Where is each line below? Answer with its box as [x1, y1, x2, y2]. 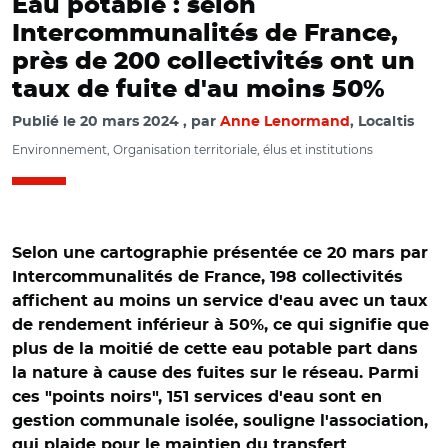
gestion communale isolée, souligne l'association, [12, 413, 428, 429]
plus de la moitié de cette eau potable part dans [12, 341, 418, 357]
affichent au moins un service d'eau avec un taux [12, 293, 428, 309]
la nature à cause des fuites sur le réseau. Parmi [12, 365, 419, 381]
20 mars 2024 [80, 115, 179, 129]
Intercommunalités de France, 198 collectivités [12, 269, 403, 285]
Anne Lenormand [220, 115, 350, 129]
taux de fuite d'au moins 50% [12, 78, 385, 102]
